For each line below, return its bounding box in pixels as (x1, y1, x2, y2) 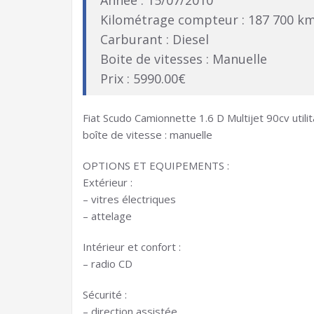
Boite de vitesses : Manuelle (100, 50, 267, 67)
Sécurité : (83, 287, 127, 301)
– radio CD (83, 257, 132, 271)
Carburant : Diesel (100, 31, 209, 48)
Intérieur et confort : (83, 240, 181, 254)
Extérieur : (83, 175, 132, 189)
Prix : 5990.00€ (100, 70, 186, 87)
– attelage (83, 209, 132, 223)
